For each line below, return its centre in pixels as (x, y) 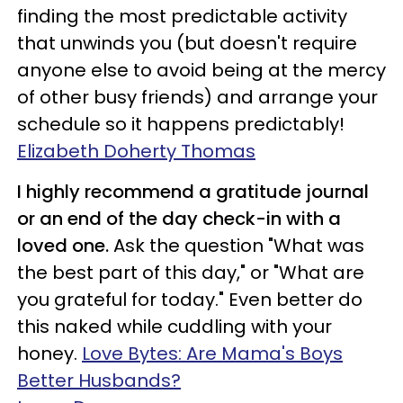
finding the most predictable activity (182, 16)
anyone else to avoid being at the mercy (201, 70)
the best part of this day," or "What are (191, 273)
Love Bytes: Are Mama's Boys (212, 354)
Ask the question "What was (239, 246)
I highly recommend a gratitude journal (193, 192)
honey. (49, 354)
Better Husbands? (99, 381)
